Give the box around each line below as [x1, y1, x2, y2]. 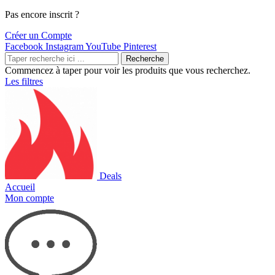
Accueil [5, 182, 35, 193]
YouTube [85, 41, 121, 52]
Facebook [5, 41, 43, 52]
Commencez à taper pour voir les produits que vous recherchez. [5, 65, 250, 76]
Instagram [45, 41, 83, 52]
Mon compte [5, 193, 54, 204]
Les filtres [5, 76, 43, 87]
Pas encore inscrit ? [5, 9, 79, 20]
